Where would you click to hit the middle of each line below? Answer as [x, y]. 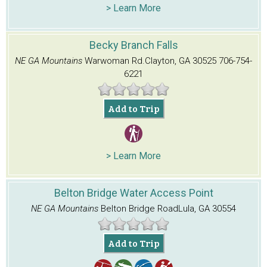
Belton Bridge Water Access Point [133, 193]
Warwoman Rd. [115, 60]
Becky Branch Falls [133, 45]
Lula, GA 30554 [207, 208]
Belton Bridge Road [139, 208]
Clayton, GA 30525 [181, 60]
